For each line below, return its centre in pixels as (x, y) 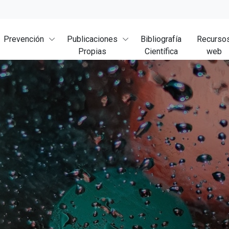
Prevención (24, 39)
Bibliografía (161, 39)
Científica (161, 51)
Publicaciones (92, 39)
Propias (92, 51)
